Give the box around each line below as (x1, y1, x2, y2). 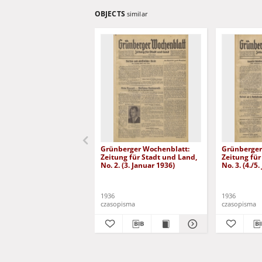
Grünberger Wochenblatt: (101, 144, 189, 154)
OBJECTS (95, 9, 127, 19)
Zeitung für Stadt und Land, (101, 152, 197, 162)
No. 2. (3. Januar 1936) (101, 160, 175, 170)
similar (126, 9, 148, 18)
